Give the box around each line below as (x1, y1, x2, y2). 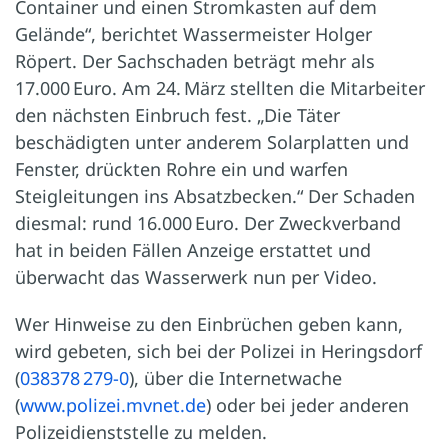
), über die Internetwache (129, 366, 342, 391)
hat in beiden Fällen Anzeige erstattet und (15, 238, 371, 263)
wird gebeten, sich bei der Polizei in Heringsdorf (15, 339, 422, 364)
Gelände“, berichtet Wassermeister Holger (15, 22, 372, 47)
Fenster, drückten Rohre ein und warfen (15, 157, 348, 182)
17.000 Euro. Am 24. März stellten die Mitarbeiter (15, 76, 425, 101)
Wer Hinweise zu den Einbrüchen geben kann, (15, 312, 403, 337)
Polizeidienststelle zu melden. (15, 420, 267, 445)
